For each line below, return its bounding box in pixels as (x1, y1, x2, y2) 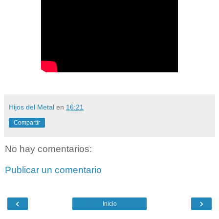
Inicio (102, 200, 117, 207)
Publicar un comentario (5, 165, 102, 175)
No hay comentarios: (5, 143, 92, 154)
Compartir (14, 119, 40, 126)
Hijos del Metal (9, 103, 54, 111)
